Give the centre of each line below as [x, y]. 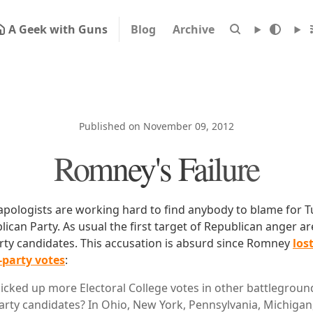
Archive [193, 29]
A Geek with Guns [58, 29]
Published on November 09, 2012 [156, 126]
